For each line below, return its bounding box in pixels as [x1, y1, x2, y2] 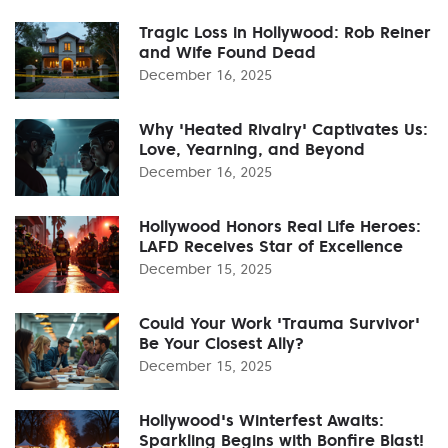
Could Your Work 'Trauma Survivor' [139, 312, 420, 333]
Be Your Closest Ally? [139, 332, 304, 353]
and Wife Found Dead [139, 41, 316, 62]
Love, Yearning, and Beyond [139, 138, 365, 159]
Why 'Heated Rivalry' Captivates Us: [139, 118, 428, 139]
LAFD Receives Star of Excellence [139, 235, 403, 256]
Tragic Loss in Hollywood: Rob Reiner [139, 21, 431, 42]
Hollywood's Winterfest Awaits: [139, 409, 384, 430]
